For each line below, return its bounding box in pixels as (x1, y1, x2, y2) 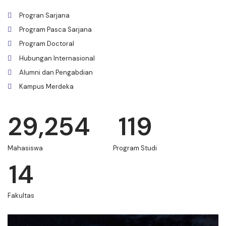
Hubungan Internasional (19, 54, 95, 63)
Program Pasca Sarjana (19, 25, 92, 34)
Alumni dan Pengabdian (19, 68, 93, 77)
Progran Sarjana (19, 11, 70, 20)
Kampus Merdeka (19, 82, 74, 91)
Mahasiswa (8, 143, 43, 152)
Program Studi (113, 143, 157, 152)
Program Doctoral (19, 39, 74, 48)
